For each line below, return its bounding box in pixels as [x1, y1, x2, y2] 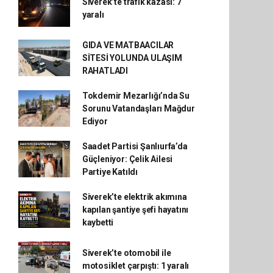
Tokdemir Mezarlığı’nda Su [82, 90, 190, 101]
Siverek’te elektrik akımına [82, 191, 187, 202]
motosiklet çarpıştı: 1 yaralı [82, 260, 190, 271]
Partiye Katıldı [82, 166, 138, 177]
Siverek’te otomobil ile [82, 247, 171, 258]
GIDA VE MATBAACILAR [82, 40, 174, 50]
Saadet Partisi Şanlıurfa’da [82, 141, 188, 151]
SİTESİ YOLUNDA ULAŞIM [82, 52, 182, 63]
